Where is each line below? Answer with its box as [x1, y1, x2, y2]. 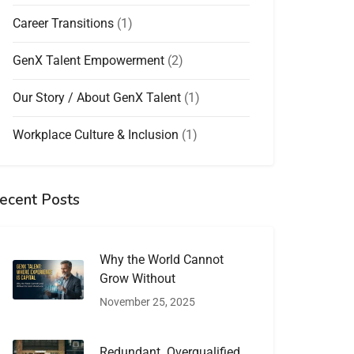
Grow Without [100, 271, 176, 287]
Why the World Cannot [100, 252, 224, 268]
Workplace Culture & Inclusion [13, 127, 179, 143]
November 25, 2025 [100, 296, 196, 309]
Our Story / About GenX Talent [13, 90, 182, 106]
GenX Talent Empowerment [13, 53, 165, 69]
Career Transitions [13, 16, 115, 32]
